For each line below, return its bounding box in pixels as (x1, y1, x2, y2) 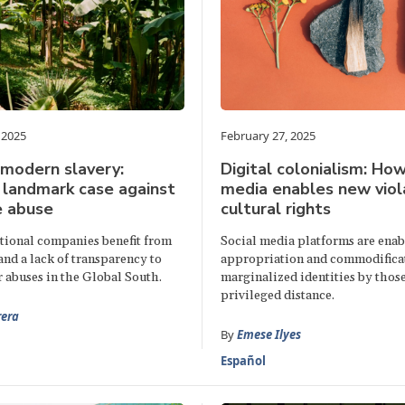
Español (220, 353, 266, 370)
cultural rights (220, 198, 331, 221)
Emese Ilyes (236, 326, 301, 344)
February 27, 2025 (220, 127, 316, 145)
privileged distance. (220, 287, 334, 305)
